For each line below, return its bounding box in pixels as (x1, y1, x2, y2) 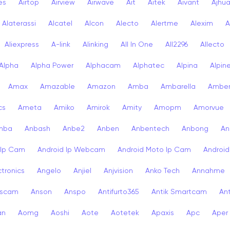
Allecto (200, 41, 224, 48)
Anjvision (104, 167, 133, 175)
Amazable (40, 83, 75, 90)
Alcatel (48, 20, 72, 27)
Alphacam (86, 62, 121, 69)
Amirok (87, 104, 110, 111)
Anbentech (131, 125, 169, 132)
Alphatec (133, 62, 164, 69)
